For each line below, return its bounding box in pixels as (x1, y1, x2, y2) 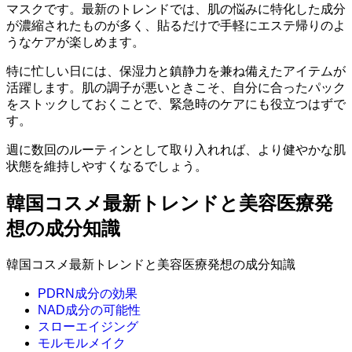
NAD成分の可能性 (38, 302, 141, 317)
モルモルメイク (38, 335, 126, 350)
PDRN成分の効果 (38, 286, 137, 300)
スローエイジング (38, 319, 138, 333)
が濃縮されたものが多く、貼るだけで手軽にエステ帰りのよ (6, 19, 346, 33)
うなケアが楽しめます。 (6, 35, 145, 49)
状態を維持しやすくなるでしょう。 (6, 159, 207, 174)
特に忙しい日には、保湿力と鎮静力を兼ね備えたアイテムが (6, 64, 346, 79)
